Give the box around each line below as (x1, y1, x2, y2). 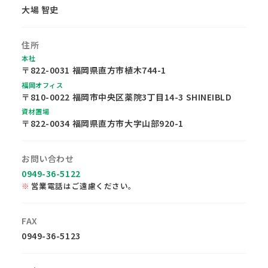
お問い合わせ (22, 152, 74, 165)
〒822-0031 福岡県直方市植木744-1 (22, 64, 166, 76)
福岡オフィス (22, 80, 63, 90)
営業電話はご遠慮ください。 (31, 180, 137, 191)
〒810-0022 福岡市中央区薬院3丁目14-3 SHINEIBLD (22, 90, 232, 103)
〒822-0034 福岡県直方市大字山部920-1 (22, 117, 184, 130)
